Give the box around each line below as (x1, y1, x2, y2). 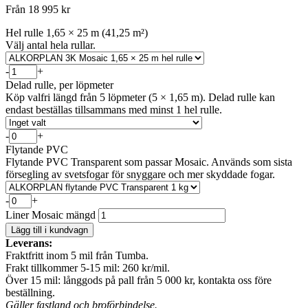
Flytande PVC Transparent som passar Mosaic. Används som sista (5, 155, 292, 168)
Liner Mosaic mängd (5, 208, 96, 221)
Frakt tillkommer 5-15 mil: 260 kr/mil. (5, 261, 170, 274)
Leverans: (5, 236, 52, 249)
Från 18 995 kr (5, 3, 70, 15)
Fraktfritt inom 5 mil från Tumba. (5, 249, 148, 261)
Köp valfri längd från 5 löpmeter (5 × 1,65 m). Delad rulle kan (5, 91, 275, 103)
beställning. (5, 286, 55, 298)
